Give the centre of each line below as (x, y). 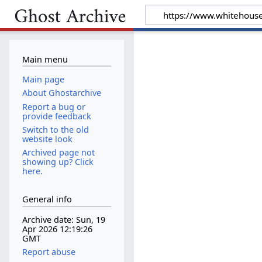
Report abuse (49, 252)
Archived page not (58, 152)
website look (47, 139)
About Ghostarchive (61, 93)
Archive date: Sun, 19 (63, 220)
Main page (43, 80)
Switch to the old (55, 129)
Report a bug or (54, 106)
